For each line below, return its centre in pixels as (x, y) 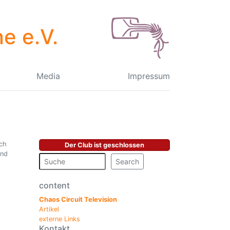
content (54, 185)
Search (127, 161)
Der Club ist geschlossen (104, 145)
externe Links (60, 219)
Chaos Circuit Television (78, 199)
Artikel (49, 209)
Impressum (149, 76)
